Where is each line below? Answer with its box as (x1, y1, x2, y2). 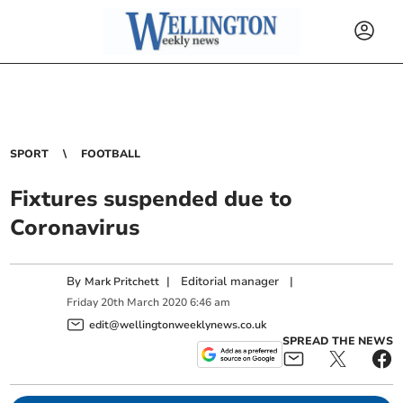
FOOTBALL (81, 147, 141, 161)
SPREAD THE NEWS (282, 333, 393, 348)
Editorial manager (181, 273, 280, 290)
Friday (67, 295, 99, 310)
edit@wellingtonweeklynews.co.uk (89, 317, 267, 332)
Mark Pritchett (85, 274, 160, 289)
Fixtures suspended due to (10, 184, 293, 213)
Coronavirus (10, 213, 140, 242)
